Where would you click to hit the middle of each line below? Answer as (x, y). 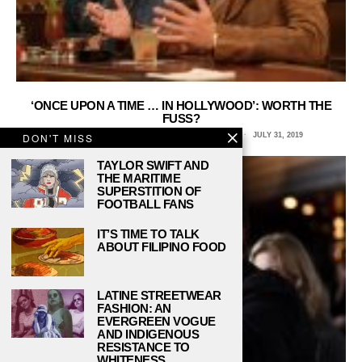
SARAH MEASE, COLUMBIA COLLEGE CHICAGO (149, 135)
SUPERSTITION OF (149, 191)
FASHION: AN (134, 308)
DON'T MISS (58, 138)
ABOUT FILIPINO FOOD (162, 247)
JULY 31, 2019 (277, 135)
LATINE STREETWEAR (159, 295)
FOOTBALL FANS (145, 204)
